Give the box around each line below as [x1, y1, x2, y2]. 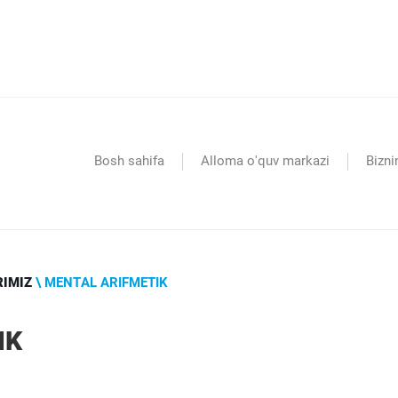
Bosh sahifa [94, 153, 164, 170]
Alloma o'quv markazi [201, 153, 330, 170]
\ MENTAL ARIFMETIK [32, 274, 168, 291]
